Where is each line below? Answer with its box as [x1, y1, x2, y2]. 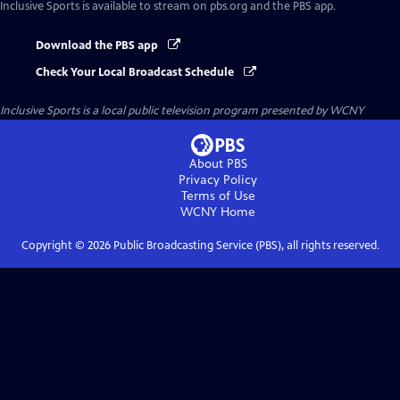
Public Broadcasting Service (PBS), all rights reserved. [110, 238, 379, 254]
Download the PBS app [36, 38, 161, 53]
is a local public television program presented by [79, 104, 329, 119]
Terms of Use [180, 188, 255, 204]
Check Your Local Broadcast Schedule [36, 65, 237, 80]
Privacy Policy [179, 172, 257, 188]
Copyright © [21, 238, 87, 254]
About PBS [188, 156, 247, 172]
